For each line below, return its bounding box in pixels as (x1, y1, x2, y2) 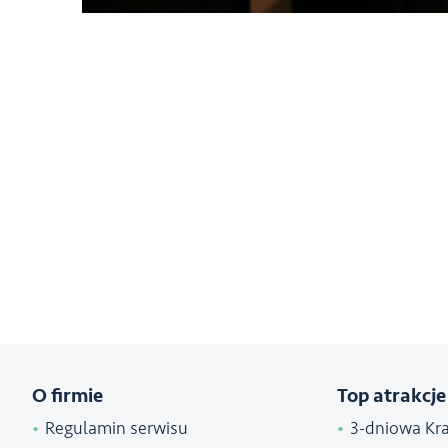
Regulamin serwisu (44, 417, 188, 440)
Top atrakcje (337, 383, 446, 409)
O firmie (32, 383, 103, 409)
